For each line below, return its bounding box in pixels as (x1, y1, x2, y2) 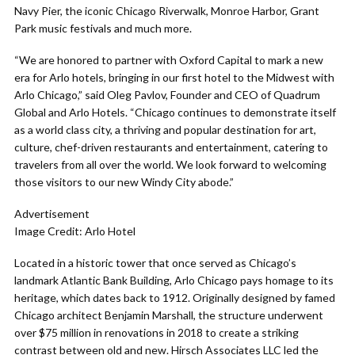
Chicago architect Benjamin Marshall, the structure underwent (14, 308, 323, 322)
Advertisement (14, 207, 90, 220)
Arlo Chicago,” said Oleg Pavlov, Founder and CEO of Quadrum (14, 88, 320, 101)
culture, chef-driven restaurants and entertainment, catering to (14, 140, 328, 154)
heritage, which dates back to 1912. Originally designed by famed (14, 291, 335, 304)
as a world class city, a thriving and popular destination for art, (14, 123, 316, 136)
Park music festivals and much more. (14, 21, 192, 35)
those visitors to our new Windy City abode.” (14, 175, 234, 189)
